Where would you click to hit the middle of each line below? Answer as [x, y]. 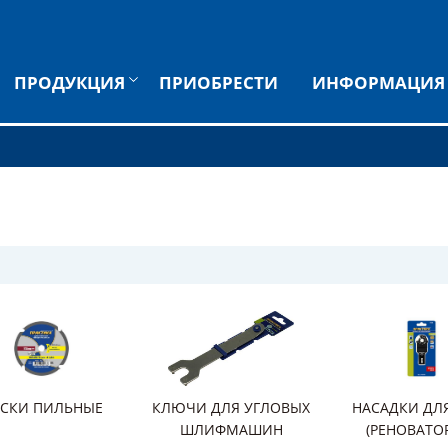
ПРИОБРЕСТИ [218, 82]
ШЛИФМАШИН [231, 429]
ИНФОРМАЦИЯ [378, 82]
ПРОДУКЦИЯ [69, 82]
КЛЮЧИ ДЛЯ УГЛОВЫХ [231, 407]
